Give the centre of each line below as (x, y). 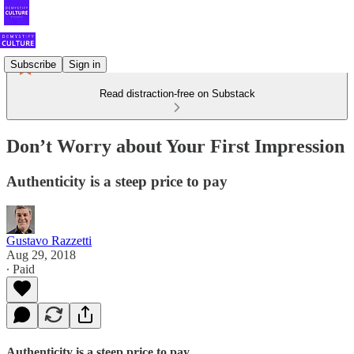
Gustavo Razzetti (49, 240)
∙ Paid (21, 269)
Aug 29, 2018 (41, 254)
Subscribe (33, 64)
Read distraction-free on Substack (177, 94)
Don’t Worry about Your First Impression (175, 146)
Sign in (85, 64)
